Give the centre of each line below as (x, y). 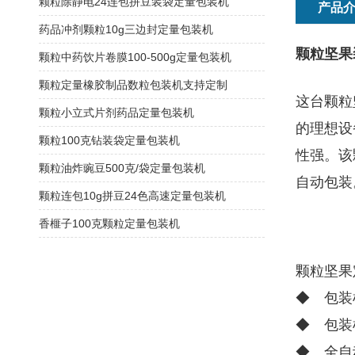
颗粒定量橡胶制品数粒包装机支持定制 (133, 85)
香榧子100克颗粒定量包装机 (109, 223)
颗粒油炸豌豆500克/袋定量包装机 (122, 168)
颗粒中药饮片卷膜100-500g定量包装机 (135, 57)
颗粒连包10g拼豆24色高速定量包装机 (132, 196)
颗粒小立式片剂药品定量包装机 (116, 113)
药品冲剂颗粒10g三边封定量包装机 (126, 29)
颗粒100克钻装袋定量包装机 (109, 140)
